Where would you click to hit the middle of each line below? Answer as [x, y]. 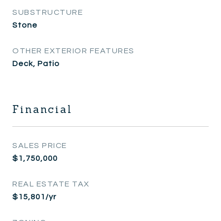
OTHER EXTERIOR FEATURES [74, 51]
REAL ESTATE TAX [51, 184]
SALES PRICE [40, 145]
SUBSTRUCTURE [48, 12]
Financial [42, 109]
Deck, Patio [36, 63]
